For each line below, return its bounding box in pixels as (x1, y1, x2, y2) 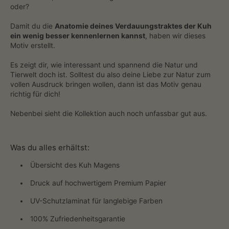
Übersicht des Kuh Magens (30, 161, 120, 170)
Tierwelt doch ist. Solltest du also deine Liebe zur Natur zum (10, 70, 211, 79)
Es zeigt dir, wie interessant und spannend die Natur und (10, 60, 198, 69)
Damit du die (10, 21, 55, 30)
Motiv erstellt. (10, 41, 55, 50)
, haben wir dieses (145, 31, 205, 40)
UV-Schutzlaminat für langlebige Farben (30, 197, 163, 205)
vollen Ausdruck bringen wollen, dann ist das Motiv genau (10, 80, 201, 88)
